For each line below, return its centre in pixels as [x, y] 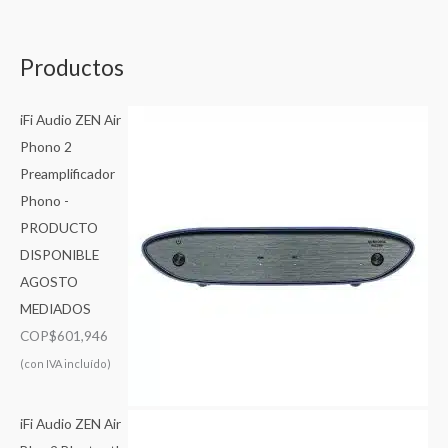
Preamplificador [67, 174]
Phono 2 [46, 147]
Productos [72, 68]
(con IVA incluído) [65, 364]
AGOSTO [49, 282]
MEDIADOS [55, 309]
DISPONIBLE [59, 255]
